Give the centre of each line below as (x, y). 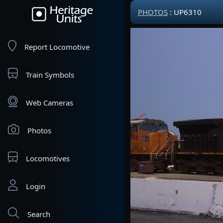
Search (39, 214)
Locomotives (48, 158)
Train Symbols (50, 75)
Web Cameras (50, 103)
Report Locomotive (57, 47)
